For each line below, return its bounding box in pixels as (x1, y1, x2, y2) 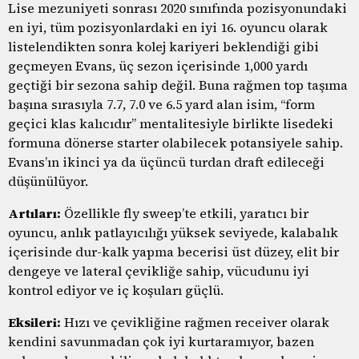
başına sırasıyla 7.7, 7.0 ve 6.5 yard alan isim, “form (8, 95, 315, 113)
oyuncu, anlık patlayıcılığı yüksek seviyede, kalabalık (8, 223, 338, 241)
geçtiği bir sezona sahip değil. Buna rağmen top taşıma (8, 75, 348, 94)
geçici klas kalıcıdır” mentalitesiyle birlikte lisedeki (8, 114, 333, 132)
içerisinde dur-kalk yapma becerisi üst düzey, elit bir (8, 242, 339, 260)
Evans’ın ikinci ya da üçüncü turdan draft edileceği (8, 152, 325, 171)
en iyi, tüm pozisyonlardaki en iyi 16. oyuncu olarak (8, 18, 328, 36)
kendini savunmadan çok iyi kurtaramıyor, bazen (8, 332, 314, 350)
